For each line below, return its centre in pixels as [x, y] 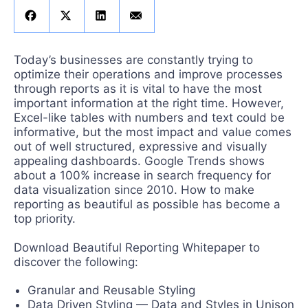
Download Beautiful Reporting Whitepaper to [137, 247]
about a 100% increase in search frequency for [142, 175]
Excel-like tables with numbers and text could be [149, 117]
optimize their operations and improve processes [148, 74]
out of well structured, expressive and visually [140, 146]
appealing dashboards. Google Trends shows [139, 161]
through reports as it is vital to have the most [138, 88]
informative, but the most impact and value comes [153, 132]
